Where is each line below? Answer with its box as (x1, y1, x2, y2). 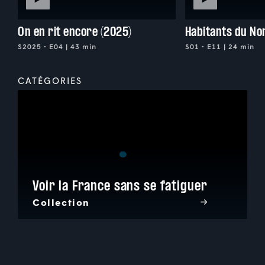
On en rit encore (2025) (18, 23, 132, 40)
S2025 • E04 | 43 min (18, 41, 96, 51)
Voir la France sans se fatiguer (33, 177, 208, 195)
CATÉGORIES (18, 75, 82, 86)
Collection (33, 196, 90, 208)
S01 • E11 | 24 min (185, 41, 254, 51)
